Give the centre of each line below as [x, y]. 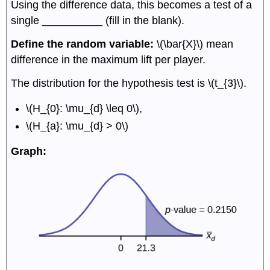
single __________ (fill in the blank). [98, 21]
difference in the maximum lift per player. [108, 59]
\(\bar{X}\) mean [194, 44]
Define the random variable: [83, 44]
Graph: [29, 152]
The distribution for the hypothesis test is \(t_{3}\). [129, 83]
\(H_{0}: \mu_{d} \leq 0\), [84, 109]
